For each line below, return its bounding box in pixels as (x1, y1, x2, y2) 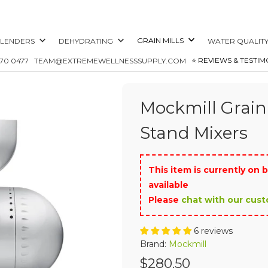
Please (148, 194, 181, 205)
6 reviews (194, 226, 233, 236)
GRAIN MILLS (136, 36, 185, 45)
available (148, 179, 188, 190)
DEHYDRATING (58, 36, 115, 45)
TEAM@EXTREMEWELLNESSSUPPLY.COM (34, 56, 186, 66)
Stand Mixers (140, 123, 248, 143)
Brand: (140, 239, 169, 249)
